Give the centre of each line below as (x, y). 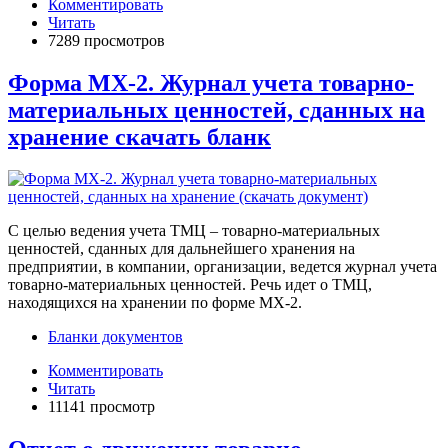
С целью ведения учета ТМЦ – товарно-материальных (194, 231)
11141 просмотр (101, 407)
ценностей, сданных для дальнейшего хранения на (181, 249)
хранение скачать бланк (139, 136)
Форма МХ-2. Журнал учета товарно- (211, 82)
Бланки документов (115, 337)
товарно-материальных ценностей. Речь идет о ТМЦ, (190, 285)
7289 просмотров (106, 40)
